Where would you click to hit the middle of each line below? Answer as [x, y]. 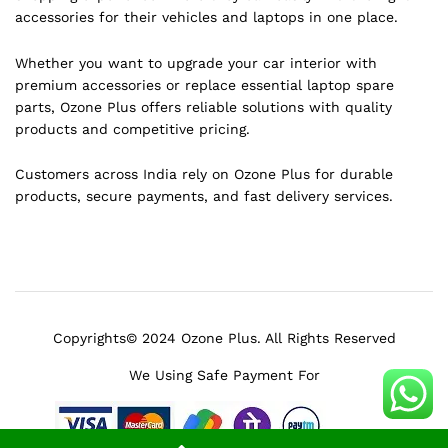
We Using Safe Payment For [224, 375]
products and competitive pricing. [132, 128]
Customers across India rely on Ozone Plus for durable [204, 174]
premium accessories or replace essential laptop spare [204, 84]
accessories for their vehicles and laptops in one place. [206, 16]
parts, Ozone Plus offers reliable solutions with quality [203, 106]
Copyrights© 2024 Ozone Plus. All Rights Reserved [224, 338]
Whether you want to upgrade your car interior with [196, 62]
